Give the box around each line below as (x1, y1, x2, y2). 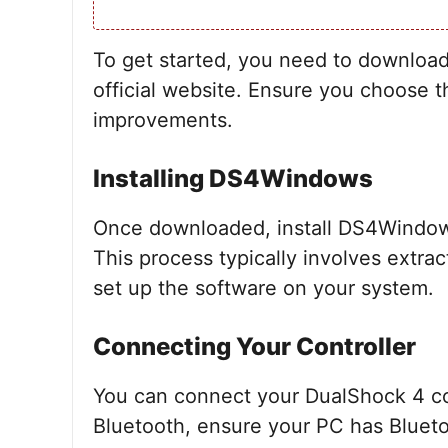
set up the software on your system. (93, 276, 434, 300)
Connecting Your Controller (93, 332, 416, 361)
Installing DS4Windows (93, 164, 373, 193)
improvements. (93, 108, 233, 132)
